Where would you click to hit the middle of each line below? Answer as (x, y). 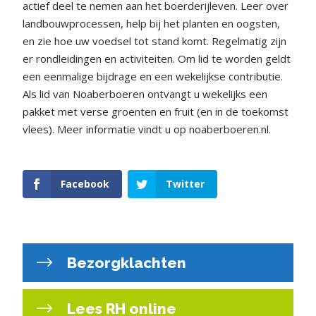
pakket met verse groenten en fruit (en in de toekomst (156, 111)
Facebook (85, 183)
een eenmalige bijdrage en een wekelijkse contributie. (153, 76)
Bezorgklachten (125, 263)
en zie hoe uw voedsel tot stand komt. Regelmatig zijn (154, 41)
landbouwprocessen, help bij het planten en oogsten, (151, 23)
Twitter (185, 183)
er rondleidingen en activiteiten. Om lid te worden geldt (157, 58)
